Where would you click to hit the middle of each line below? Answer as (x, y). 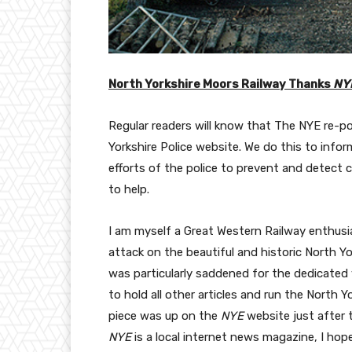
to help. (129, 190)
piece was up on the (165, 316)
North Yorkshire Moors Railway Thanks (221, 84)
